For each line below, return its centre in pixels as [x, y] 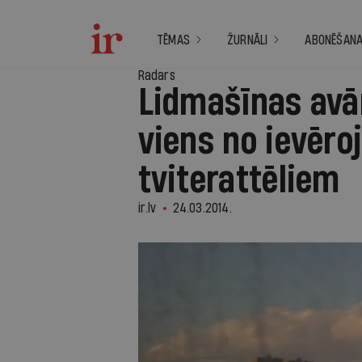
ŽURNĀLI [248, 40]
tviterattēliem [239, 181]
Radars [156, 76]
